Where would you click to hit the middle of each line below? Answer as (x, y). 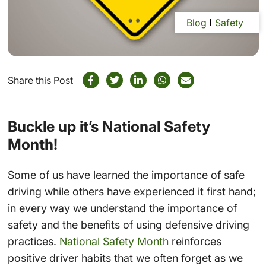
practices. (33, 241)
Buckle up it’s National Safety (109, 127)
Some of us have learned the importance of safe (126, 175)
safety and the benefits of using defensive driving (128, 224)
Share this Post (40, 80)
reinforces (195, 241)
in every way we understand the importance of (122, 208)
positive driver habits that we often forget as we (125, 258)
